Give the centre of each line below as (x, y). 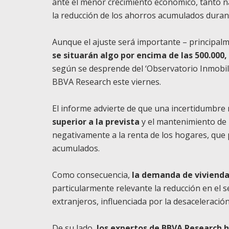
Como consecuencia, (92, 175)
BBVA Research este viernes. (107, 82)
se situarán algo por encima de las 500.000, (140, 55)
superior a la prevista (96, 122)
